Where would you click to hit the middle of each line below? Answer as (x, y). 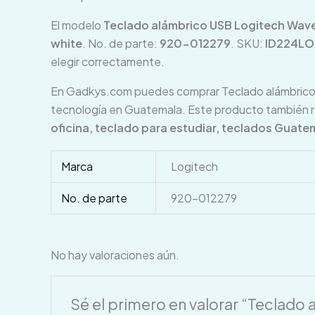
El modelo (77, 25)
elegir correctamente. (108, 61)
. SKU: (248, 43)
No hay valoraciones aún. (115, 255)
